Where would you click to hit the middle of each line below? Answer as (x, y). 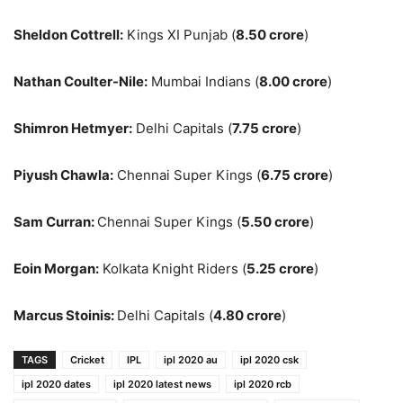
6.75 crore (295, 175)
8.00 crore (293, 82)
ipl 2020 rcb (263, 385)
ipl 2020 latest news (162, 385)
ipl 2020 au (191, 360)
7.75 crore (264, 129)
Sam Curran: (55, 222)
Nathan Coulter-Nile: (81, 82)
